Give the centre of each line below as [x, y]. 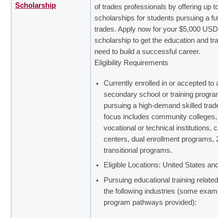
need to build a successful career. [148, 51]
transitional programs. [138, 150]
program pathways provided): [150, 202]
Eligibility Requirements [132, 63]
